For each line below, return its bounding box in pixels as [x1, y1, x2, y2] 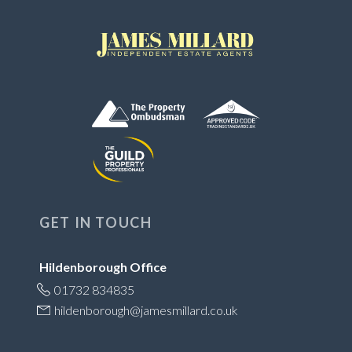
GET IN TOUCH [39, 213, 152, 231]
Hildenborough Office [39, 258, 167, 274]
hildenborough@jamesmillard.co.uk [54, 302, 238, 317]
